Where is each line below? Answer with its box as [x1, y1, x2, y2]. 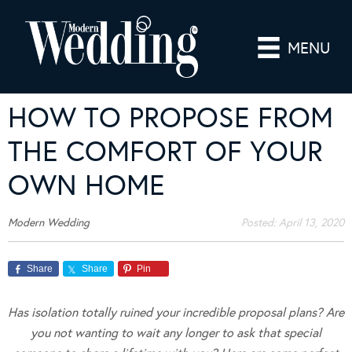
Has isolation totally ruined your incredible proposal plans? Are [8, 304, 344, 320]
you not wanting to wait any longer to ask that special [31, 324, 321, 340]
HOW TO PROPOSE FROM [8, 100, 333, 135]
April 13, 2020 [279, 215, 344, 229]
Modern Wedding [8, 215, 90, 229]
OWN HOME [8, 167, 165, 203]
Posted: [241, 215, 279, 229]
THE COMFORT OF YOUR [8, 134, 323, 169]
